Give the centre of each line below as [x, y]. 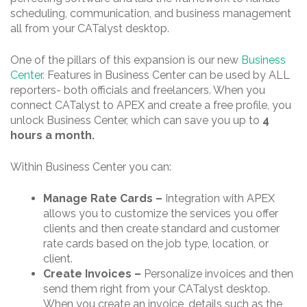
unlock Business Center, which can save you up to [136, 121]
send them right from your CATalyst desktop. [157, 289]
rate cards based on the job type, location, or [156, 244]
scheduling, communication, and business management [151, 14]
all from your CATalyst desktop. [90, 29]
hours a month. [52, 136]
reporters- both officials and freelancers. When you [138, 90]
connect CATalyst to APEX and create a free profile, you [151, 106]
